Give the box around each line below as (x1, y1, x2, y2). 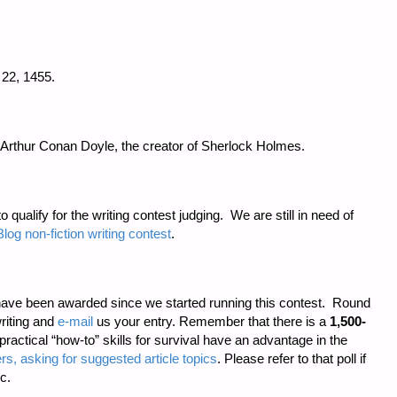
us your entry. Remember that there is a (93, 314, 330, 330)
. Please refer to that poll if (217, 351, 366, 367)
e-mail (58, 314, 93, 330)
